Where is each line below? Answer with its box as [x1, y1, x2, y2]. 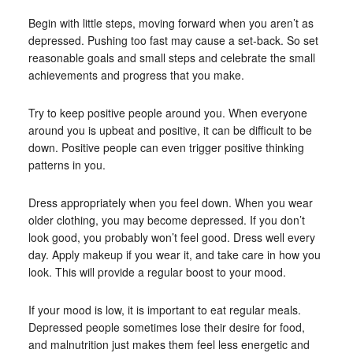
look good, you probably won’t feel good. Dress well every [28, 229, 315, 245]
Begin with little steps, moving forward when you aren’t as [28, 15, 314, 31]
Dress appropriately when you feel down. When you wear [28, 195, 313, 210]
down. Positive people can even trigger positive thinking [28, 139, 304, 155]
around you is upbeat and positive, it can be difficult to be [28, 122, 312, 138]
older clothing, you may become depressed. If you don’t [28, 212, 305, 228]
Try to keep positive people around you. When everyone [28, 105, 307, 121]
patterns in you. [28, 157, 106, 173]
